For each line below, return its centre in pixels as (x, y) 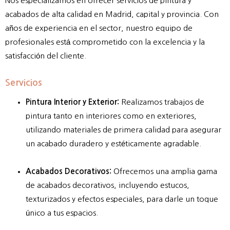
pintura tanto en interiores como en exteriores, (111, 116)
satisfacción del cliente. (46, 55)
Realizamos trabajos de (163, 102)
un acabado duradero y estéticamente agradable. (113, 143)
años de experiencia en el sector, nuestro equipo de (99, 28)
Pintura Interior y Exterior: (73, 102)
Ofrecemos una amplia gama (164, 171)
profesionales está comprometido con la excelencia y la (105, 42)
